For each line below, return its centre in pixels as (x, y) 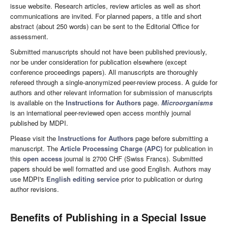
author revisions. (35, 189)
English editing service (83, 179)
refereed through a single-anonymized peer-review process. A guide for (114, 82)
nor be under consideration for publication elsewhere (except (98, 62)
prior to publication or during (161, 179)
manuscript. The (35, 149)
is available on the (38, 103)
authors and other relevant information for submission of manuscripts (111, 93)
